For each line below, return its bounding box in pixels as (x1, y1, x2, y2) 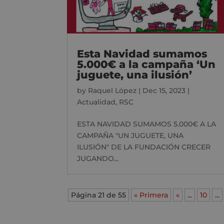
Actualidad (77, 97, 116, 106)
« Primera (134, 190, 168, 199)
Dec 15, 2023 (142, 85, 186, 95)
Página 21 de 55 (71, 190, 126, 199)
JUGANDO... (77, 153, 119, 163)
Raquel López (88, 85, 137, 95)
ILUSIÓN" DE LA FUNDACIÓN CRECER (77, 142, 211, 151)
